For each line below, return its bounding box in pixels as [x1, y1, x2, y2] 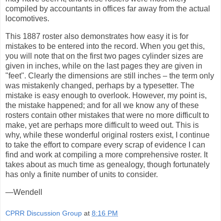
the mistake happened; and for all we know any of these [5, 101, 199, 110]
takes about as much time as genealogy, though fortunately [5, 160, 210, 169]
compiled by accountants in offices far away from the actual [5, 4, 210, 13]
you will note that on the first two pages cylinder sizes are [5, 51, 203, 60]
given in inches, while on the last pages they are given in [5, 61, 202, 70]
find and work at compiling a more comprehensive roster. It [5, 150, 208, 159]
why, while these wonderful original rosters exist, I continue [5, 130, 210, 139]
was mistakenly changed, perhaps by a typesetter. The [5, 81, 194, 90]
